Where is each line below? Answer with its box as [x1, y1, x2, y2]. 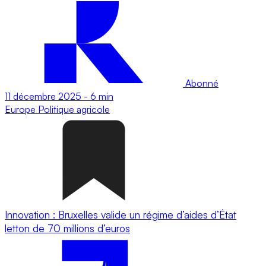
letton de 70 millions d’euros [5, 221, 130, 235]
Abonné [183, 77, 218, 89]
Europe [5, 103, 38, 115]
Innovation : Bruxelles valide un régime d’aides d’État [5, 208, 236, 221]
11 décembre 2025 [5, 90, 81, 102]
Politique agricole [38, 103, 110, 115]
